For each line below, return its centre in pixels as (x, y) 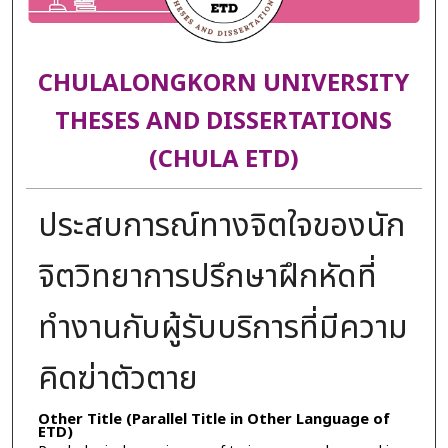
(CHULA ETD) (223, 160)
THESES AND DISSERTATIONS (224, 122)
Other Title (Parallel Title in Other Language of (213, 419)
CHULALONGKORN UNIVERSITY (224, 84)
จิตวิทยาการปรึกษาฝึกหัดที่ (207, 276)
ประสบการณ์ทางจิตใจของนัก (221, 225)
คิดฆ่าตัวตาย (117, 378)
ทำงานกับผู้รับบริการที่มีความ (222, 327)
